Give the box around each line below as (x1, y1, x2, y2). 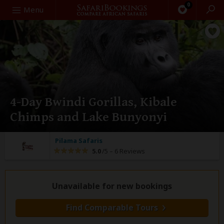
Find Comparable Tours (66, 202, 158, 213)
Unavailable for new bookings (52, 180, 172, 191)
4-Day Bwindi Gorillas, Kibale (10, 94, 177, 109)
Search (4, 4, 28, 14)
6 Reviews (113, 146, 145, 155)
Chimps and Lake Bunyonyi (10, 109, 167, 124)
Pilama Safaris (55, 136, 102, 145)
